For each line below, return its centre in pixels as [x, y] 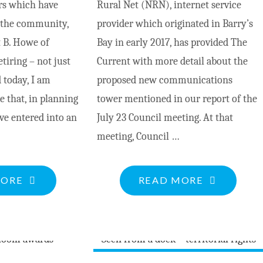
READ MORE [171, 180]
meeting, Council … [138, 137]
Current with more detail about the [172, 62]
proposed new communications [164, 80]
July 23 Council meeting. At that [165, 118]
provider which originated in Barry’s [175, 24]
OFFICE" [44, 254]
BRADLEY [46, 217]
